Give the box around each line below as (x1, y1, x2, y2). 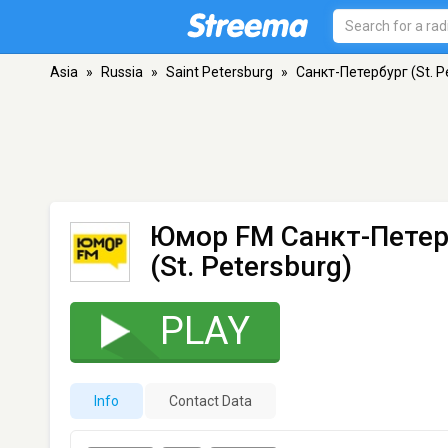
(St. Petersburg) (150, 250, 352, 283)
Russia (101, 64, 143, 80)
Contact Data (169, 393, 252, 409)
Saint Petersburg (166, 64, 273, 80)
